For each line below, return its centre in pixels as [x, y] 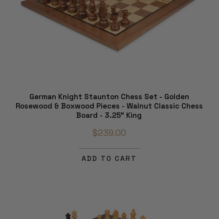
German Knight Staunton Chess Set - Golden [109, 97]
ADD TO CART [109, 159]
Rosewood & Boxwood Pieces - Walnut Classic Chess [109, 106]
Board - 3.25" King [109, 115]
